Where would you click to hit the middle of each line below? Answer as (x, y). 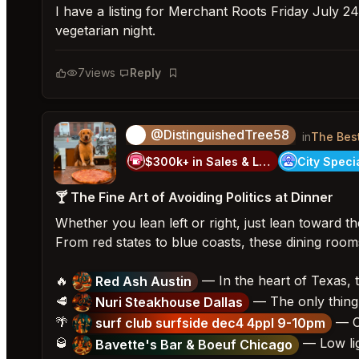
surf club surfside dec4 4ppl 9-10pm (210, 323)
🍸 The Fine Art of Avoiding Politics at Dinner (194, 197)
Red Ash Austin (143, 282)
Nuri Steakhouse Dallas (169, 303)
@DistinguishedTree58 (220, 135)
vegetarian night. (105, 30)
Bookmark (194, 81)
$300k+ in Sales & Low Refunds (264, 161)
